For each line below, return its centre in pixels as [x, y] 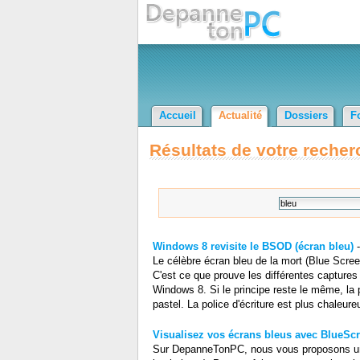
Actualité [240, 115]
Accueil [178, 115]
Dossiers [306, 115]
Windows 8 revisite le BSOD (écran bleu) [253, 247]
